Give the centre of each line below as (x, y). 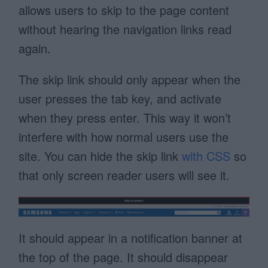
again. (35, 48)
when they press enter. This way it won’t (125, 118)
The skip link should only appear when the (130, 80)
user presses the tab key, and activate (120, 99)
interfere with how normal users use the (124, 137)
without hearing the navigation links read (125, 29)
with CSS (206, 156)
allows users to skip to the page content (124, 10)
